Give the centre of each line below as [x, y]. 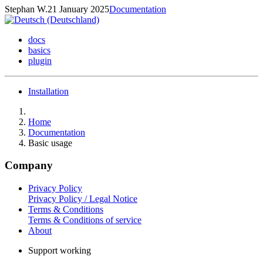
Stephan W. [26, 9]
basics [39, 50]
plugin [40, 60]
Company [29, 166]
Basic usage [50, 143]
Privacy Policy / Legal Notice [83, 199]
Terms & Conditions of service [85, 220]
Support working [60, 251]
